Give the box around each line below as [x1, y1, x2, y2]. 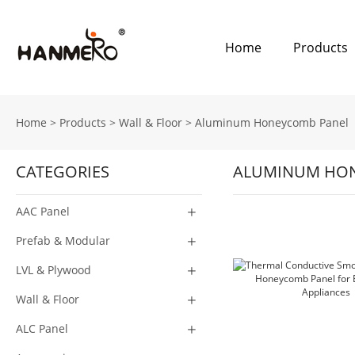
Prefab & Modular [16, 233, 110, 248]
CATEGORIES [16, 161, 109, 182]
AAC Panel [16, 204, 70, 219]
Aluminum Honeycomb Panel [195, 115, 349, 130]
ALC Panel [16, 321, 68, 336]
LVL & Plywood [16, 262, 91, 277]
